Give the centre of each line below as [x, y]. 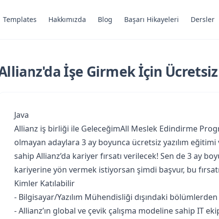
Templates [20, 19]
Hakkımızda [67, 19]
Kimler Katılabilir [44, 183]
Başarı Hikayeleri [151, 19]
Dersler [202, 19]
